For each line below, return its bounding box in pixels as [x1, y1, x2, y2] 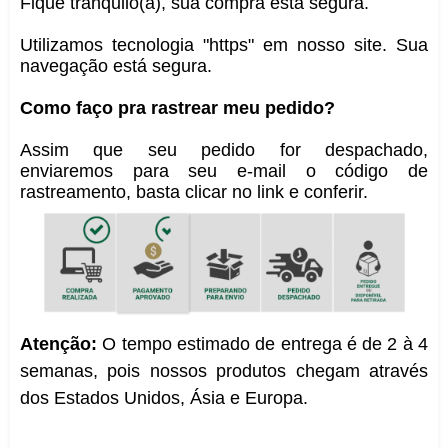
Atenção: [20, 333, 97, 354]
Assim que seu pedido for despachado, [20, 139, 428, 160]
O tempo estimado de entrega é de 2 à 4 [97, 333, 428, 354]
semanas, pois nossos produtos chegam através [20, 360, 428, 381]
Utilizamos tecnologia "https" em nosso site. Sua [20, 34, 428, 55]
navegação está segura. [20, 55, 212, 76]
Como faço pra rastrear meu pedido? [20, 97, 335, 118]
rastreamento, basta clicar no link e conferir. [20, 181, 368, 202]
